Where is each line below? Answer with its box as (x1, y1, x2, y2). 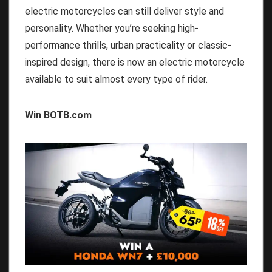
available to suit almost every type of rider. (25, 73, 208, 85)
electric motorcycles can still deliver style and (25, 5, 224, 17)
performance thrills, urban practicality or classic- (25, 39, 231, 51)
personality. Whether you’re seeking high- (25, 22, 199, 34)
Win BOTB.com (25, 109, 92, 121)
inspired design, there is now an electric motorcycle (25, 56, 245, 68)
